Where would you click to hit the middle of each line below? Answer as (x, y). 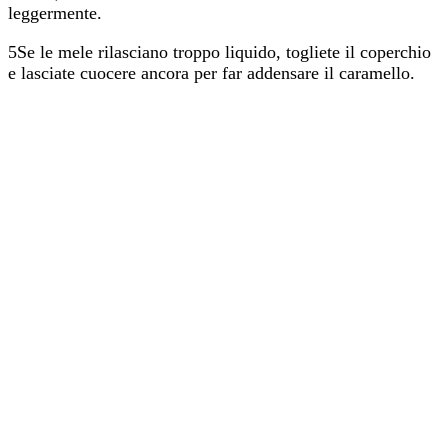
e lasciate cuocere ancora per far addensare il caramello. (211, 72)
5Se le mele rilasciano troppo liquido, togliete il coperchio (219, 51)
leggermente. (55, 12)
